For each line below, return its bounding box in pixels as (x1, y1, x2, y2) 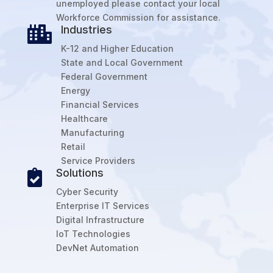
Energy (60, 85, 90, 96)
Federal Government (60, 71, 147, 82)
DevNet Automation (55, 243, 139, 253)
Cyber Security (55, 186, 118, 197)
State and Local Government (60, 57, 183, 68)
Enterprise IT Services (55, 200, 149, 211)
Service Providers (60, 155, 135, 166)
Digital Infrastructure (55, 214, 144, 225)
